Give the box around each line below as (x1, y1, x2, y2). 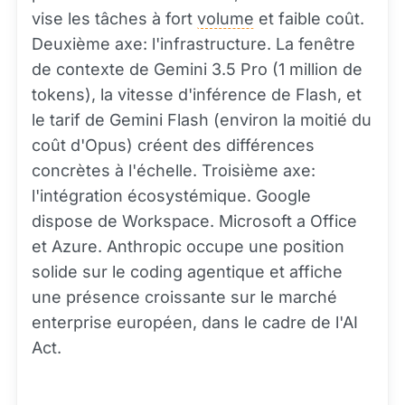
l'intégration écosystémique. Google (32, 186, 311, 205)
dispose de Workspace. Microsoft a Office (32, 212, 357, 231)
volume (197, 9, 254, 28)
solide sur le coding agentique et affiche (32, 262, 343, 281)
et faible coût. (254, 9, 364, 28)
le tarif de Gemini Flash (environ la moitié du (32, 110, 372, 129)
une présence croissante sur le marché (32, 287, 337, 306)
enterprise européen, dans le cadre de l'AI (32, 313, 358, 332)
